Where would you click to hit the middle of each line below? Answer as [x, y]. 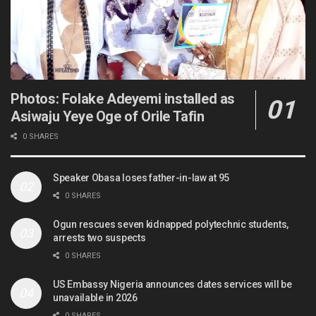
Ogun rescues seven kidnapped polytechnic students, [171, 225]
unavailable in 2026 [95, 298]
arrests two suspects [99, 238]
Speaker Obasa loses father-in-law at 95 [141, 178]
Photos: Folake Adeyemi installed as [123, 99]
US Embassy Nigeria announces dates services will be [172, 285]
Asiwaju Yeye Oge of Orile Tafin [108, 117]
